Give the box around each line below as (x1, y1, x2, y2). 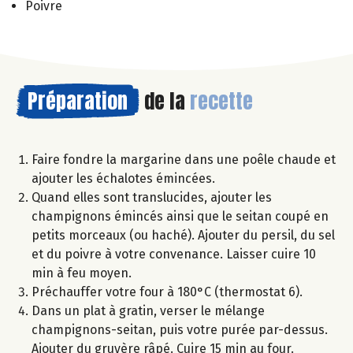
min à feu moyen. (32, 265, 132, 281)
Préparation (28, 84, 128, 117)
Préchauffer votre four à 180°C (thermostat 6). (32, 284, 303, 299)
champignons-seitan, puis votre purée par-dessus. (32, 321, 328, 337)
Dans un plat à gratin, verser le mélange (32, 303, 265, 318)
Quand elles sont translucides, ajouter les (32, 189, 272, 205)
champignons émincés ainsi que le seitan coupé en (32, 208, 329, 224)
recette (190, 84, 253, 117)
